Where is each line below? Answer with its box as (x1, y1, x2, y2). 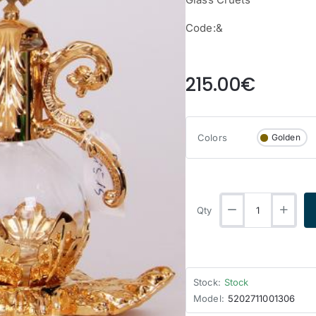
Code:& (186, 21, 223, 35)
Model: (193, 293, 224, 305)
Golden (272, 132, 300, 143)
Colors (197, 132, 227, 144)
